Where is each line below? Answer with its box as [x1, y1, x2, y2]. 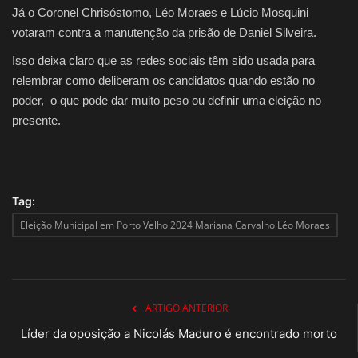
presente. [12, 113, 64, 128]
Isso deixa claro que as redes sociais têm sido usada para [12, 54, 315, 68]
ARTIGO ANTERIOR [145, 301, 228, 316]
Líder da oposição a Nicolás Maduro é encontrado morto [20, 326, 337, 342]
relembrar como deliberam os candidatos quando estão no [12, 74, 315, 88]
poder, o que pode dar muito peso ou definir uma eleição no [12, 93, 321, 108]
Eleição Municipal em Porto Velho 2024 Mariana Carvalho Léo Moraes [20, 218, 330, 233]
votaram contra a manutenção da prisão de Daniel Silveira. [12, 26, 316, 40]
